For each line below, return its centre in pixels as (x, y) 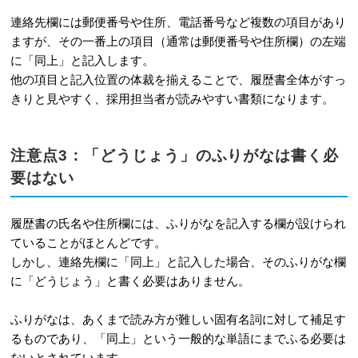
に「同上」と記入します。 (82, 61)
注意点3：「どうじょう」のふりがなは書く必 (175, 156)
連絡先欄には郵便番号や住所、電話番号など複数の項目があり (178, 22)
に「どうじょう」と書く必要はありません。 (130, 280)
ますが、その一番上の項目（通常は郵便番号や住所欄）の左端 (178, 42)
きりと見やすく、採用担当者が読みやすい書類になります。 (172, 99)
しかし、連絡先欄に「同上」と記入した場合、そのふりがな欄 (178, 261)
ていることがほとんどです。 (88, 242)
